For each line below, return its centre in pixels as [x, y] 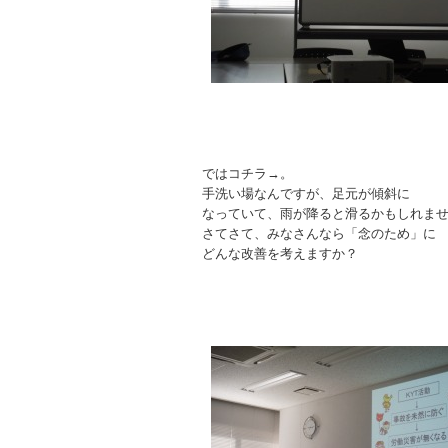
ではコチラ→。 [247, 173]
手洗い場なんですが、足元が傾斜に [306, 193]
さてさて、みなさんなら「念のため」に [319, 233]
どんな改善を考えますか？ [280, 253]
